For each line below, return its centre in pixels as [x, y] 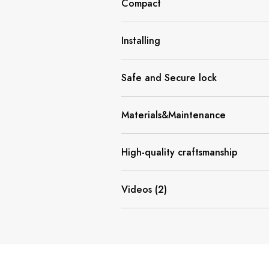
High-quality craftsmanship [179, 152]
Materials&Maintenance [174, 115]
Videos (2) [144, 189]
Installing [141, 40]
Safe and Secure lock [169, 77]
